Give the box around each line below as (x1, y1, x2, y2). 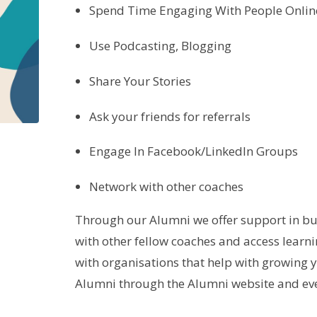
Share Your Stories (88, 72, 191, 89)
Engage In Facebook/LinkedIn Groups (88, 143, 298, 160)
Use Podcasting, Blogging (88, 37, 231, 54)
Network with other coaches (88, 178, 243, 195)
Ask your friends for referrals (88, 108, 250, 125)
